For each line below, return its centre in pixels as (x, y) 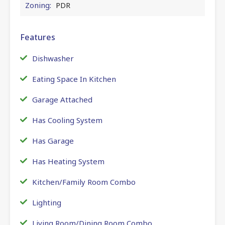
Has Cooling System (67, 120)
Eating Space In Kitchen (74, 79)
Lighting (47, 202)
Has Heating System (68, 161)
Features (38, 37)
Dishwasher (53, 58)
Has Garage (53, 140)
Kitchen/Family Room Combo (84, 182)
